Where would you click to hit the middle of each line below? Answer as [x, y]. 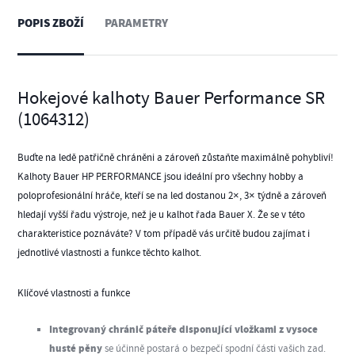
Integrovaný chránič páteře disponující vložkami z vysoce [184, 330]
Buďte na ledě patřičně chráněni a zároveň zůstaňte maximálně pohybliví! [176, 158]
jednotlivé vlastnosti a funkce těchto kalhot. [110, 253]
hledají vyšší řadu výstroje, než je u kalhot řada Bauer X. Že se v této [162, 215]
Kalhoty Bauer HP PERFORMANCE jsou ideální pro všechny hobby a [161, 177]
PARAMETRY [137, 23]
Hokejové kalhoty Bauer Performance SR [172, 98]
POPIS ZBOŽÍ [51, 23]
